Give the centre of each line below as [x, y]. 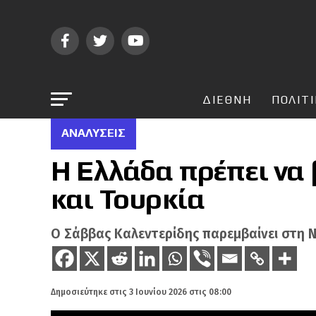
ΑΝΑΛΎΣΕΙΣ [93, 133]
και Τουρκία [128, 199]
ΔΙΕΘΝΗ [227, 100]
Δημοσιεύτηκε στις [89, 292]
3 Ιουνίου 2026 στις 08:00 [180, 292]
